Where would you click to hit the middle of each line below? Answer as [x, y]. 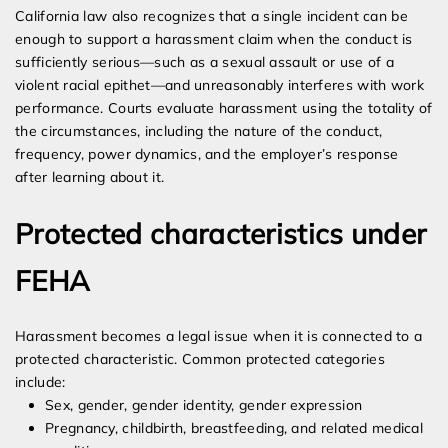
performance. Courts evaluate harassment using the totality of [224, 108]
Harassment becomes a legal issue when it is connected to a [219, 336]
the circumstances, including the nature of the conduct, [199, 131]
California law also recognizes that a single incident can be [211, 16]
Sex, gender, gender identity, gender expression [204, 405]
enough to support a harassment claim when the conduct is [214, 39]
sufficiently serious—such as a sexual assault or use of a [205, 62]
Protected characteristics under [221, 234]
